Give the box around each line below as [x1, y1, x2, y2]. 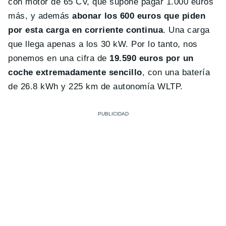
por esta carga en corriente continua [8, 25, 163, 35]
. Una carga [163, 25, 210, 35]
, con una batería [142, 68, 210, 78]
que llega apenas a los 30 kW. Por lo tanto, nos [8, 39, 198, 49]
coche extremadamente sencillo [8, 68, 142, 78]
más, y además [8, 11, 73, 21]
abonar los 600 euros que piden [72, 11, 206, 21]
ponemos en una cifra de [8, 53, 110, 64]
